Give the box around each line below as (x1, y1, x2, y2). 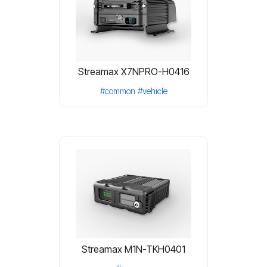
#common (100, 85, 135, 96)
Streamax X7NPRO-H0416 (77, 65, 190, 77)
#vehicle (137, 85, 167, 96)
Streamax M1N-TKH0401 (82, 243, 185, 255)
